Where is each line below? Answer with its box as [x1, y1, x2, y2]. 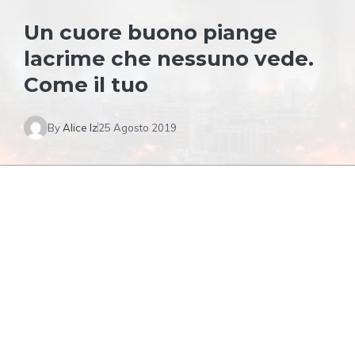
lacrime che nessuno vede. [24, 45, 314, 71]
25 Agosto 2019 [98, 120, 177, 134]
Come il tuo [24, 71, 148, 97]
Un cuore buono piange [24, 19, 277, 45]
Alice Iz [63, 120, 97, 134]
